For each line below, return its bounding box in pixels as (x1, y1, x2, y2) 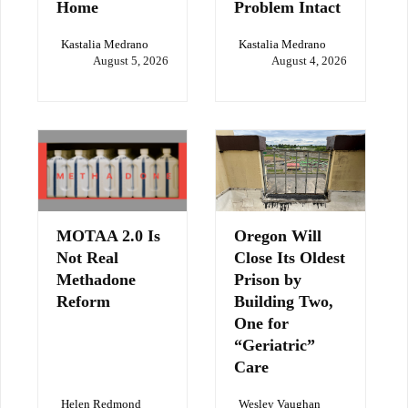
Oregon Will (234, 226, 322, 245)
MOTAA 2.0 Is (56, 226, 160, 245)
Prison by (234, 270, 302, 289)
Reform (56, 291, 110, 311)
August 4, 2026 (270, 53, 347, 67)
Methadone (56, 270, 136, 289)
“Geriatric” (234, 335, 316, 354)
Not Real (56, 248, 118, 267)
